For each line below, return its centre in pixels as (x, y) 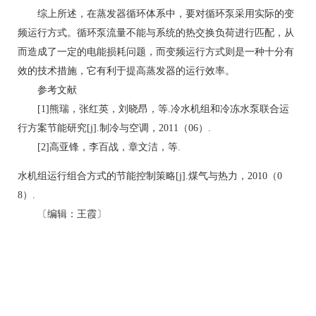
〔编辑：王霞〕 (62, 214)
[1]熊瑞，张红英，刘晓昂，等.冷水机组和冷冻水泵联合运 (153, 109)
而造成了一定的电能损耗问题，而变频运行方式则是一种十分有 (156, 52)
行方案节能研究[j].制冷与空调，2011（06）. (114, 128)
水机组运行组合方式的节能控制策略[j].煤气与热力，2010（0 (150, 176)
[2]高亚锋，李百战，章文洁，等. (99, 147)
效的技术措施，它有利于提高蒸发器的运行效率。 (126, 71)
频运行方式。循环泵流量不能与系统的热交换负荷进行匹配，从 (156, 33)
